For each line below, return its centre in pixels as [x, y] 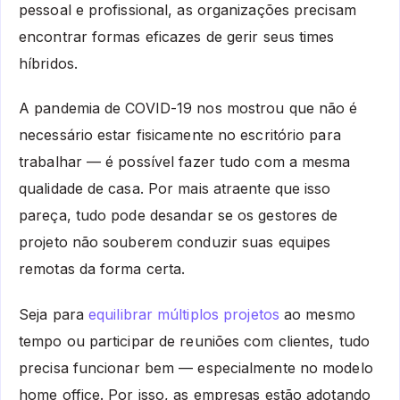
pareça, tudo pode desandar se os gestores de [179, 216]
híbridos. [48, 63]
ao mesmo [317, 315]
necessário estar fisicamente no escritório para [180, 135]
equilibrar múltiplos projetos [184, 315]
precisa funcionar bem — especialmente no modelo [196, 368]
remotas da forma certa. [102, 269]
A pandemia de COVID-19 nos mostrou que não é [188, 108]
